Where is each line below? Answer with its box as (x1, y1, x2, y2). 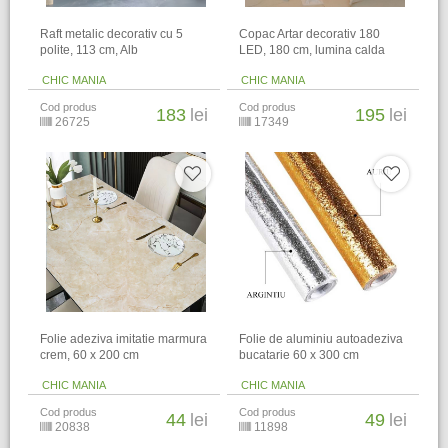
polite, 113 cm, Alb (40, 43, 139, 58)
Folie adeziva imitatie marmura (40, 332, 208, 347)
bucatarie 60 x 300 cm (239, 348, 360, 363)
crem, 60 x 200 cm (40, 348, 140, 363)
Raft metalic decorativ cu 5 (40, 27, 184, 42)
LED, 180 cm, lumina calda (239, 43, 386, 58)
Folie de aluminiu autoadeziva (239, 332, 404, 347)
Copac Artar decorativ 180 (239, 27, 381, 42)
